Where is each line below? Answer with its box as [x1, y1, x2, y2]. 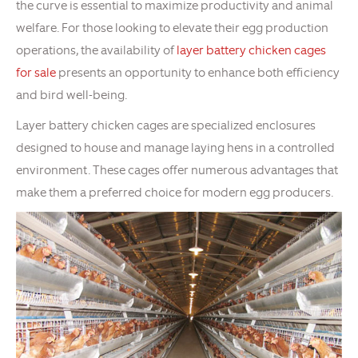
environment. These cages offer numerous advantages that [16, 162, 338, 179]
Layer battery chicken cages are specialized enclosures [16, 117, 316, 134]
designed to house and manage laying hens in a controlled [16, 140, 335, 157]
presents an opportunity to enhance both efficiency [56, 65, 340, 82]
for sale [16, 65, 56, 82]
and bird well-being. [16, 87, 127, 104]
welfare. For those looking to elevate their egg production [16, 20, 328, 37]
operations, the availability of [16, 42, 177, 59]
